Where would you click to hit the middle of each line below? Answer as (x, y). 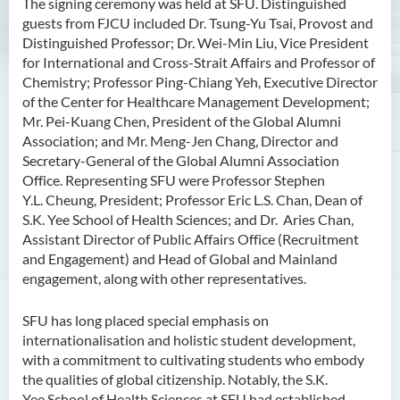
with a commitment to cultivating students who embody (193, 359)
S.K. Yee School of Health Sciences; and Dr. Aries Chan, (188, 219)
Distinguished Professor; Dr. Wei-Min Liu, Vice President (196, 42)
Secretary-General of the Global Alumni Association (181, 160)
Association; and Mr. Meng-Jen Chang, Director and (180, 141)
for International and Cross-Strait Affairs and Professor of (199, 62)
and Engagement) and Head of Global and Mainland (180, 258)
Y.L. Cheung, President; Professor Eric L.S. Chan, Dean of (192, 200)
